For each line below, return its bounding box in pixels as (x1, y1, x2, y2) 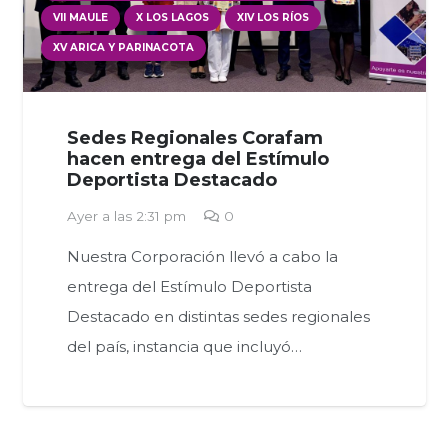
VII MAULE (52, 10, 108, 24)
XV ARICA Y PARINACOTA (52, 40, 194, 54)
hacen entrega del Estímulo (66, 147, 329, 170)
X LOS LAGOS (135, 10, 209, 24)
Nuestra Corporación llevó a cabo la (66, 246, 338, 266)
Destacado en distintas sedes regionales (66, 306, 370, 326)
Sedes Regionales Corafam (66, 126, 323, 149)
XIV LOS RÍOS (236, 10, 309, 24)
